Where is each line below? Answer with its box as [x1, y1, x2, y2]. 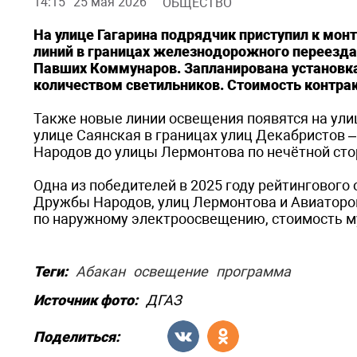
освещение [133, 263, 208, 280]
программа [216, 263, 291, 280]
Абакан [76, 263, 125, 280]
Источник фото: [33, 292, 138, 308]
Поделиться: [33, 328, 120, 345]
